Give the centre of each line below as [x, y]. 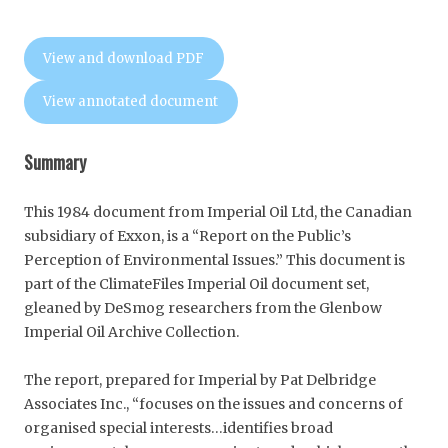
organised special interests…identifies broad [178, 427]
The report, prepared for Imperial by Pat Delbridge [200, 379]
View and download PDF [124, 58]
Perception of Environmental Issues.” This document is [214, 259]
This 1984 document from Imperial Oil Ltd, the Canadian [218, 211]
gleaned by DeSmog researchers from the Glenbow [203, 307]
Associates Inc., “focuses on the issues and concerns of [213, 403]
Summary [55, 161]
